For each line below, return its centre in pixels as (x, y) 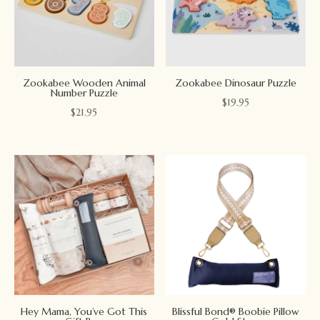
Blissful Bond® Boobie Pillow (236, 312)
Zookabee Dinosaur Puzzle (236, 83)
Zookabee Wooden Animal (84, 83)
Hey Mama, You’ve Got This (84, 312)
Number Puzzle (84, 93)
